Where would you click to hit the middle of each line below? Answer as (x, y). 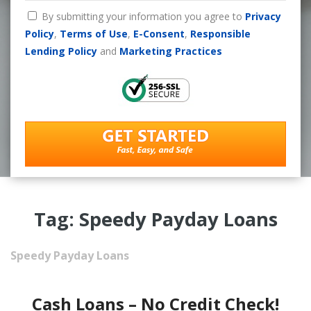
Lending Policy (61, 51)
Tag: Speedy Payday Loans (155, 219)
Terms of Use (93, 33)
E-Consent (159, 33)
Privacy (263, 16)
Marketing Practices (170, 51)
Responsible (220, 33)
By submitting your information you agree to (143, 16)
